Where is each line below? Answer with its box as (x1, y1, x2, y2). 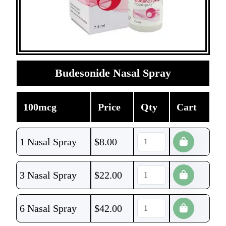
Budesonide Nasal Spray (55, 67, 171, 79)
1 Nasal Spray (20, 136, 77, 147)
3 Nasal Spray (20, 169, 77, 181)
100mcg (23, 101, 56, 112)
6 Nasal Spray (20, 203, 77, 214)
